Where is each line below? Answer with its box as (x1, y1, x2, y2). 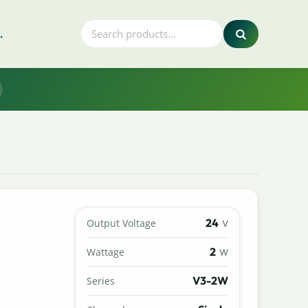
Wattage (87, 245, 125, 258)
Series (87, 274, 115, 287)
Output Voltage (87, 216, 157, 230)
